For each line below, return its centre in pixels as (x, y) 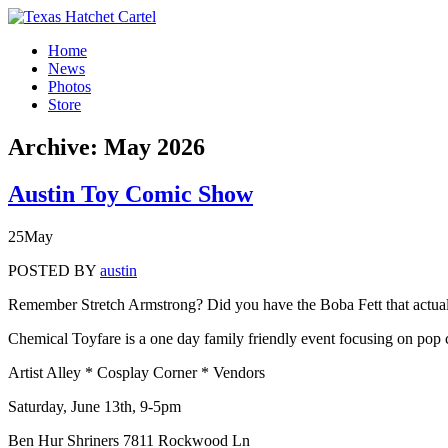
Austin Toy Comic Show (130, 193)
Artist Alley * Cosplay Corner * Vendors (136, 372)
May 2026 (154, 146)
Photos (69, 86)
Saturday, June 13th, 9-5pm (94, 406)
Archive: (56, 146)
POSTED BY (54, 270)
